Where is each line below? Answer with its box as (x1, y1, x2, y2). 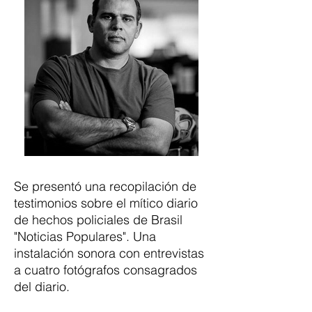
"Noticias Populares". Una (14, 228, 156, 244)
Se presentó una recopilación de (14, 178, 196, 194)
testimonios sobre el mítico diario (14, 195, 198, 211)
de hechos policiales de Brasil (14, 212, 182, 228)
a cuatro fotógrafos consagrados (14, 262, 197, 278)
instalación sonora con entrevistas (14, 245, 204, 261)
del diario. (14, 279, 70, 295)
